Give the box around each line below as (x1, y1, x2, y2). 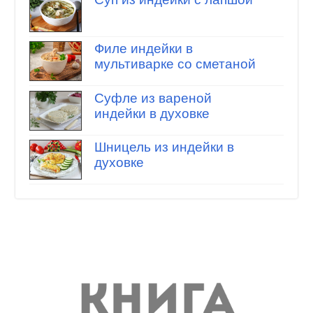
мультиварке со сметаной (94, 57, 256, 72)
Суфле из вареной (94, 90, 212, 105)
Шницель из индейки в (94, 140, 234, 155)
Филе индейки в (94, 41, 193, 57)
